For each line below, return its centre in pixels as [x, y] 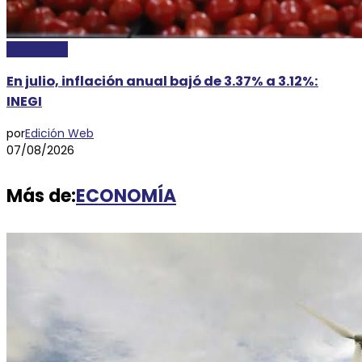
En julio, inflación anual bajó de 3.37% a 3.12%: [162, 82]
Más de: [41, 196]
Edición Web [59, 133]
